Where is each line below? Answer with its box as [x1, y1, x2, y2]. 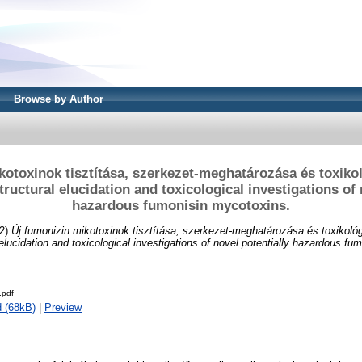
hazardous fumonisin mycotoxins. [72, 197, 290, 213]
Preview [44, 301, 82, 314]
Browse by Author [14, 93, 103, 105]
